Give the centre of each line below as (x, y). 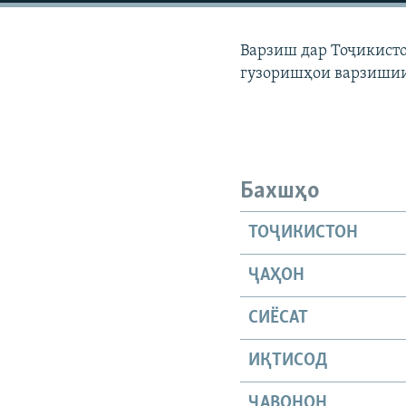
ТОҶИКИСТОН (304, 232)
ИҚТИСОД (289, 360)
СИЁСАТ (279, 318)
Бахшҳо (280, 192)
